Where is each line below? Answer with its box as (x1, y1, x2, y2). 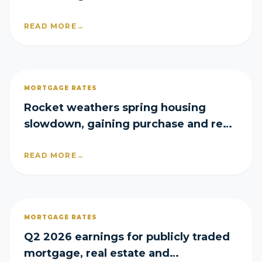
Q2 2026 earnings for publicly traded (24, 230, 230, 243)
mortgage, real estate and (24, 247, 170, 260)
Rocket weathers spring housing (24, 101, 206, 114)
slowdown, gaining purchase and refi (24, 118, 230, 130)
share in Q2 (24, 134, 88, 147)
